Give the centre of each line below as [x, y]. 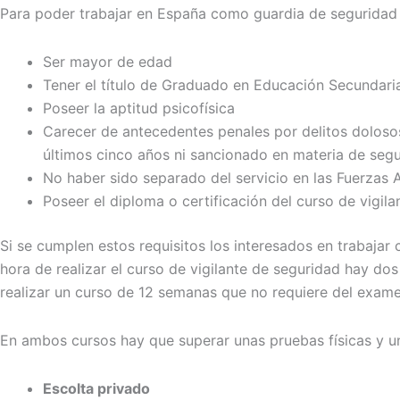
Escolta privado [96, 388]
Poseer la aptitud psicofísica [139, 108]
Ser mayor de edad [108, 62]
